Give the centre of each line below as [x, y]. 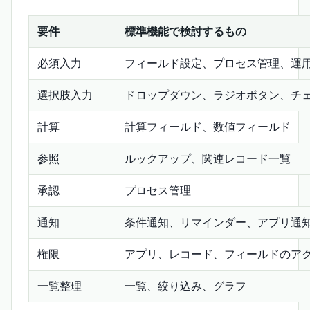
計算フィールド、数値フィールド [208, 127]
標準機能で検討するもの [185, 32]
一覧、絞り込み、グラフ [185, 286]
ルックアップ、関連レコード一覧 [208, 159]
